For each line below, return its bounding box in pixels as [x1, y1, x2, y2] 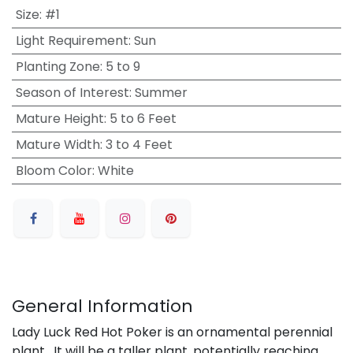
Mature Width [15, 136, 100, 154]
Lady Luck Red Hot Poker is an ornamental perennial [12, 323, 333, 342]
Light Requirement [15, 32, 128, 50]
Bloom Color [15, 162, 92, 180]
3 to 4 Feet [105, 136, 173, 154]
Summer [134, 84, 188, 102]
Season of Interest [15, 84, 129, 102]
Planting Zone [15, 58, 100, 76]
